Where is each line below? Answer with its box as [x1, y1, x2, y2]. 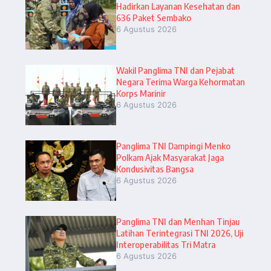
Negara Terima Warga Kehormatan [116, 76, 245, 87]
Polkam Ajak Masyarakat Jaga [116, 151, 224, 163]
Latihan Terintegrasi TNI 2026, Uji [116, 227, 243, 238]
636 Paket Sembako [116, 11, 191, 23]
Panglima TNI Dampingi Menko [116, 140, 230, 151]
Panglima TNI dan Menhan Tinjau [116, 215, 240, 227]
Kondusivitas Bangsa [116, 163, 194, 174]
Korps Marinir [116, 87, 166, 99]
